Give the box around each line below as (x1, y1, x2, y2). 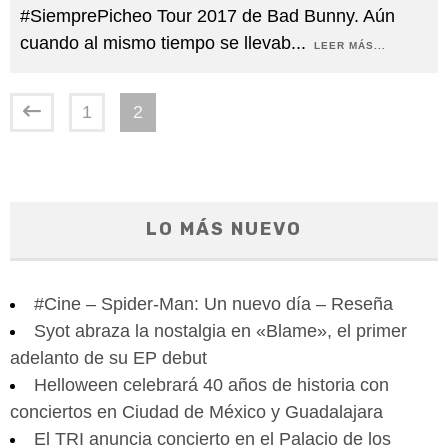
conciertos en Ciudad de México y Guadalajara (10, 401, 383, 422)
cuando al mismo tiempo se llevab (20, 32, 291, 53)
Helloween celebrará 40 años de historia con (34, 374, 389, 395)
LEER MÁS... (314, 39, 386, 51)
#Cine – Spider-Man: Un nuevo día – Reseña (34, 293, 393, 314)
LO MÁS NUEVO (146, 217, 302, 240)
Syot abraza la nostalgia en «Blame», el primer (34, 320, 407, 341)
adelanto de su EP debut (10, 347, 207, 368)
